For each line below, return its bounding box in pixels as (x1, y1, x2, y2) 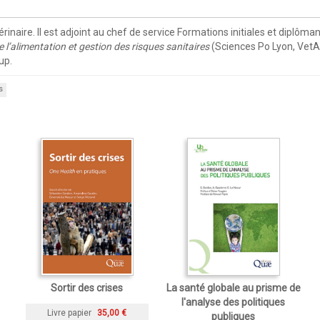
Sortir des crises (51, 281, 123, 294)
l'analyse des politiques (181, 296, 285, 308)
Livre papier (47, 308, 91, 319)
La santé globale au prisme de (166, 281, 301, 294)
